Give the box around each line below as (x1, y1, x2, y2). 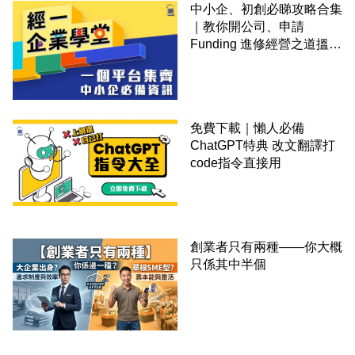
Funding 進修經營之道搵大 (190, 37, 342, 52)
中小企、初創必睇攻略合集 (190, 2, 342, 17)
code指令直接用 (190, 155, 281, 170)
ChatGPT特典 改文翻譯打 (190, 138, 335, 152)
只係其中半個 (190, 257, 266, 271)
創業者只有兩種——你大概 (190, 239, 342, 254)
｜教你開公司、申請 (190, 20, 304, 34)
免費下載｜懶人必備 (190, 120, 304, 135)
